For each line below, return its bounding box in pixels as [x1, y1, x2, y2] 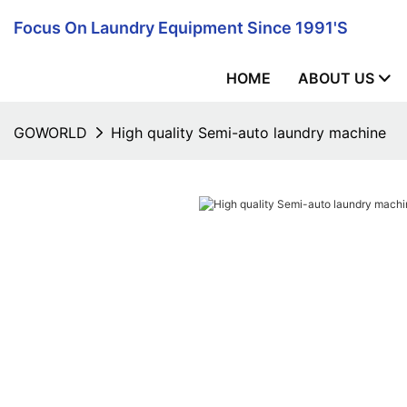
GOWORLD [14, 124, 87, 142]
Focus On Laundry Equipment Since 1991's [14, 17, 348, 37]
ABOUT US [298, 69, 374, 87]
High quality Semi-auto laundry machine [111, 124, 386, 142]
